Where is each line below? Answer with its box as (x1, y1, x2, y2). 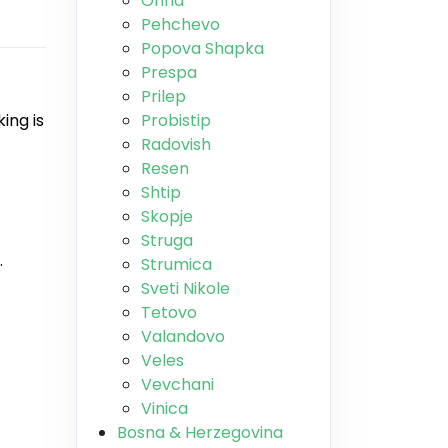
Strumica (141, 253, 212, 276)
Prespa (141, 61, 197, 84)
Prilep (141, 85, 186, 108)
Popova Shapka (141, 37, 264, 60)
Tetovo (141, 301, 197, 324)
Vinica (141, 397, 188, 420)
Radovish (141, 133, 211, 156)
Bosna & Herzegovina (117, 421, 283, 444)
